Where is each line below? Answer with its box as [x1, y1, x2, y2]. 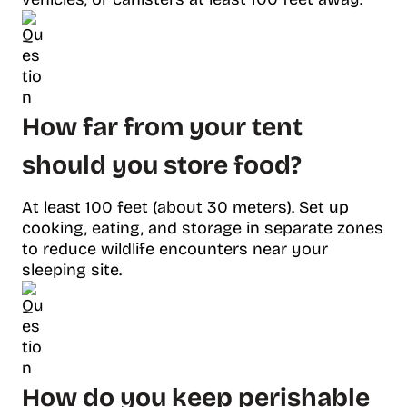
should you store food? [22, 149, 302, 181]
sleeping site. [22, 259, 122, 280]
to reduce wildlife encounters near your [22, 238, 328, 259]
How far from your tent [22, 111, 303, 143]
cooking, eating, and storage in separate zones [22, 217, 383, 238]
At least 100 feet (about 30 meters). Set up [22, 196, 349, 217]
